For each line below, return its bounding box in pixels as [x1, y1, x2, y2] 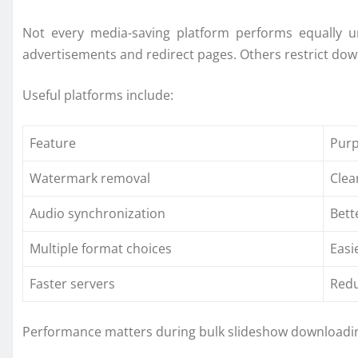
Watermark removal [30, 169, 150, 188]
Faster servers [30, 275, 115, 293]
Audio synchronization [30, 205, 165, 223]
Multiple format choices [30, 240, 172, 258]
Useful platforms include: [22, 86, 173, 105]
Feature [30, 134, 76, 153]
